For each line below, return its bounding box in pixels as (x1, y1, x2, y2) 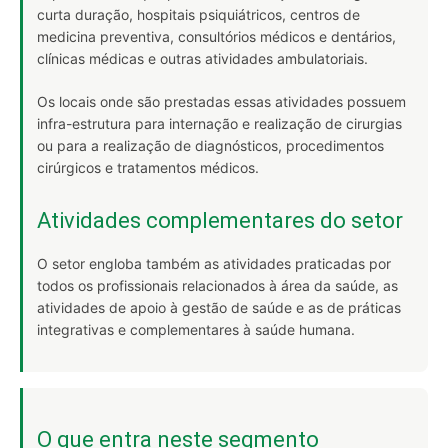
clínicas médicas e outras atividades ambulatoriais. (37, 50, 368, 67)
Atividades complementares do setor (37, 208, 403, 233)
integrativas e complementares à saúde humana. (37, 321, 355, 338)
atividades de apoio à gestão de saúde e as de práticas (37, 299, 401, 316)
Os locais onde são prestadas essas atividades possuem (37, 93, 406, 110)
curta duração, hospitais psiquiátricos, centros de (37, 6, 360, 23)
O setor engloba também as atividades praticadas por (37, 255, 391, 272)
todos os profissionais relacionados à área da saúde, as (37, 277, 398, 294)
